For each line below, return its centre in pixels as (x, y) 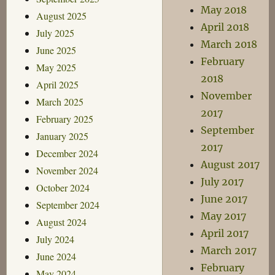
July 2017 (223, 182)
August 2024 (61, 222)
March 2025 (60, 101)
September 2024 (68, 204)
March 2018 (229, 44)
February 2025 (64, 118)
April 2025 (57, 84)
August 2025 (61, 15)
